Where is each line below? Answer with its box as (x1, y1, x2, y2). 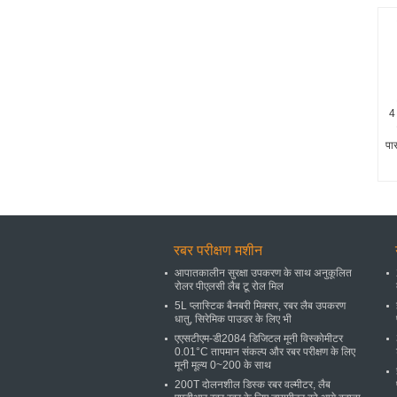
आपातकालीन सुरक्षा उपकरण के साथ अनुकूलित (175, 267, 352, 279)
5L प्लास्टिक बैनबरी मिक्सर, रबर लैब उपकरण (175, 300, 346, 312)
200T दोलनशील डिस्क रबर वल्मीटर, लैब (175, 378, 331, 391)
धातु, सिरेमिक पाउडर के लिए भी (175, 313, 292, 325)
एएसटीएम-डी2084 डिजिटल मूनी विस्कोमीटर (175, 332, 343, 345)
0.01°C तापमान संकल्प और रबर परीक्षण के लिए (175, 346, 355, 358)
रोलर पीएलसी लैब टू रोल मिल (175, 280, 284, 292)
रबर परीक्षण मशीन (174, 243, 262, 258)
